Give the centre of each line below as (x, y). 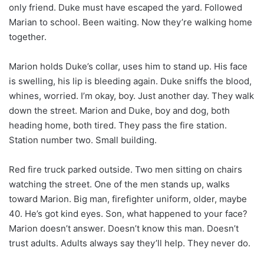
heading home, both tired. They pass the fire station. (118, 125)
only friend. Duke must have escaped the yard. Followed (126, 7)
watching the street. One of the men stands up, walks (119, 184)
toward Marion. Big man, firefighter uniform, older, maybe (128, 199)
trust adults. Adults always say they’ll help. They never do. (130, 243)
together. (28, 37)
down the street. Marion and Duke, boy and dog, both (119, 110)
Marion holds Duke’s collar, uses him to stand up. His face (128, 66)
